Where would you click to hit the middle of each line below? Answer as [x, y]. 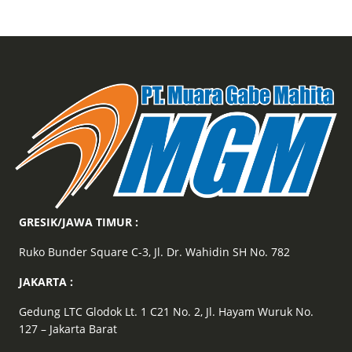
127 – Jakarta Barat [68, 329]
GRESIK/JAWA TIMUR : [78, 222]
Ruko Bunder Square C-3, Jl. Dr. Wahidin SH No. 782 [154, 252]
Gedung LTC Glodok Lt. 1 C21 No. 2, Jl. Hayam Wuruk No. [166, 312]
